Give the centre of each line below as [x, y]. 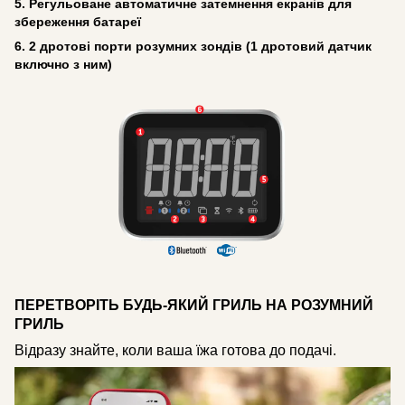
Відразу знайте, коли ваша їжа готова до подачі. [175, 350]
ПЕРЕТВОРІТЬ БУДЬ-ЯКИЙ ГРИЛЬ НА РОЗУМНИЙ [194, 305]
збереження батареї [78, 22]
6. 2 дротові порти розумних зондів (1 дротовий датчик [193, 47]
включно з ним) [63, 65]
